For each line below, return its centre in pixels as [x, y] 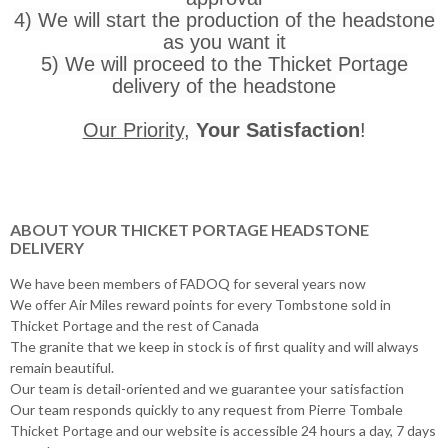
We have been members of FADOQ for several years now [188, 283]
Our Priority [133, 129]
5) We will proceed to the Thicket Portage [224, 63]
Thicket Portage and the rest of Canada [134, 325]
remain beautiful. [62, 367]
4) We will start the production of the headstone [224, 19]
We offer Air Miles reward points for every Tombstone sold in [200, 304]
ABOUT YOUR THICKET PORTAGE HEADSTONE [189, 229]
